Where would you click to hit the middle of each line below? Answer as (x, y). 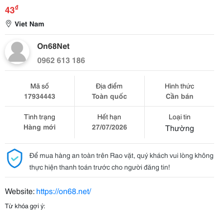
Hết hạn (109, 116)
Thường (179, 127)
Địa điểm (109, 86)
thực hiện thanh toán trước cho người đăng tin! (100, 167)
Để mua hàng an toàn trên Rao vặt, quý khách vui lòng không (121, 155)
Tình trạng (39, 116)
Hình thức (180, 86)
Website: (21, 190)
